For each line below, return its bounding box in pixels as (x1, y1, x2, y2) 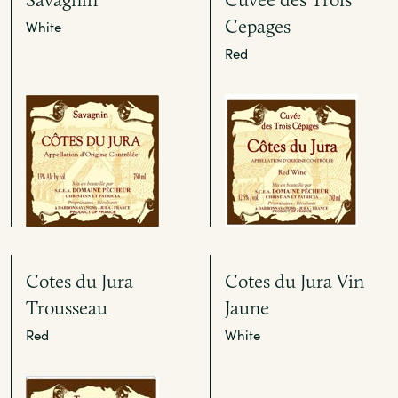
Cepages (225, 14, 291, 37)
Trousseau (26, 296, 107, 319)
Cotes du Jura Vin (225, 269, 364, 292)
